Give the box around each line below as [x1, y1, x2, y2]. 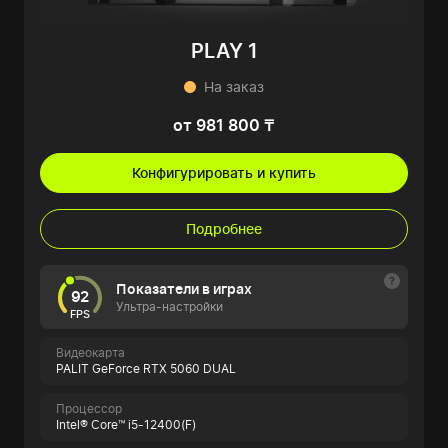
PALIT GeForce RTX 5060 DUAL [56, 361, 236, 377]
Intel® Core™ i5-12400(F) [56, 417, 196, 433]
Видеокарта [56, 345, 125, 361]
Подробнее [186, 220, 262, 238]
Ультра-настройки [116, 299, 223, 315]
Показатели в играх [116, 280, 252, 298]
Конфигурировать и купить [132, 164, 316, 182]
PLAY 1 [190, 39, 258, 64]
